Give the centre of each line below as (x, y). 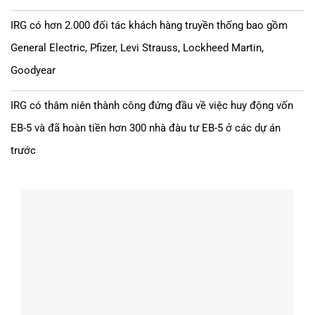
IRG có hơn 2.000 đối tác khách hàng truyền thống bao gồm (149, 25)
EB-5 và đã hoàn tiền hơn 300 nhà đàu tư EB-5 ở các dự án (146, 128)
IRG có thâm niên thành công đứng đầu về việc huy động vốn (152, 106)
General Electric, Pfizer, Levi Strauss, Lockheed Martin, (137, 47)
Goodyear (33, 70)
